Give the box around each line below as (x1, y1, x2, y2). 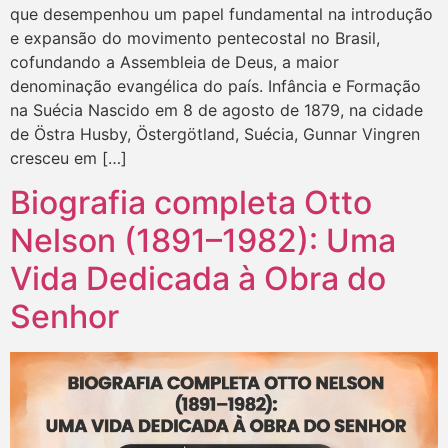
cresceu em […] (10, 147, 127, 168)
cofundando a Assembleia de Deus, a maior (10, 51, 339, 72)
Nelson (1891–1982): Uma (10, 221, 396, 261)
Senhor (10, 297, 119, 337)
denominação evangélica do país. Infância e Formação (10, 75, 421, 96)
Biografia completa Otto (10, 183, 372, 223)
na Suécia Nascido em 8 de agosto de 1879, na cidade (10, 99, 423, 120)
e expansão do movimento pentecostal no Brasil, (10, 27, 380, 48)
